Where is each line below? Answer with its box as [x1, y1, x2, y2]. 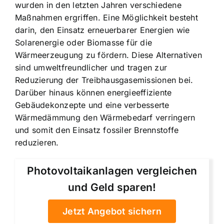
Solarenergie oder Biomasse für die [15, 37, 152, 47]
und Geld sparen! [67, 181, 156, 194]
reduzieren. [15, 137, 59, 147]
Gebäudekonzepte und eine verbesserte [15, 99, 169, 110]
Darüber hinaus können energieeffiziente [15, 87, 172, 97]
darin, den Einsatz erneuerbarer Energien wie [15, 24, 190, 35]
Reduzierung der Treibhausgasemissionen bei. [15, 74, 193, 85]
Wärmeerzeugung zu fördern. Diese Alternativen [15, 49, 202, 60]
